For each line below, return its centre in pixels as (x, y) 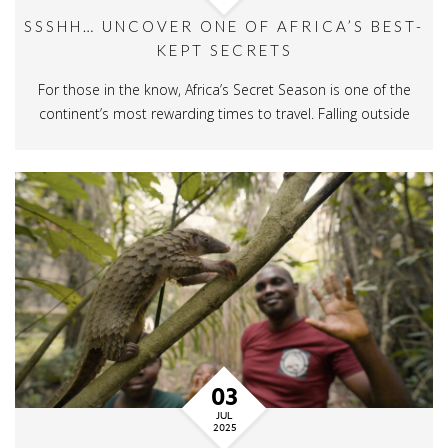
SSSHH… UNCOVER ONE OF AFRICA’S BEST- (224, 26)
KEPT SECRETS (224, 50)
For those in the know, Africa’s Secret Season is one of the (224, 90)
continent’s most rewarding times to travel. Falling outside (224, 114)
